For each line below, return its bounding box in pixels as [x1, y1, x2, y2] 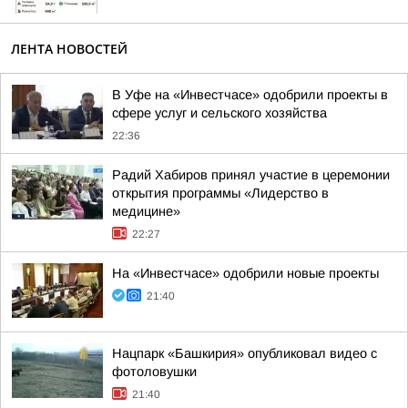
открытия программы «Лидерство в [112, 186, 329, 200]
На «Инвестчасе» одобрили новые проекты [112, 266, 379, 280]
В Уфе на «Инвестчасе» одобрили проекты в [112, 87, 388, 102]
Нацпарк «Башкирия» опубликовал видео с [112, 346, 377, 361]
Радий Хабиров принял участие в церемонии [112, 168, 390, 182]
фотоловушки [112, 364, 197, 379]
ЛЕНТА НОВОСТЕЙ [11, 40, 127, 57]
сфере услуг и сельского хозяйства [112, 106, 327, 120]
